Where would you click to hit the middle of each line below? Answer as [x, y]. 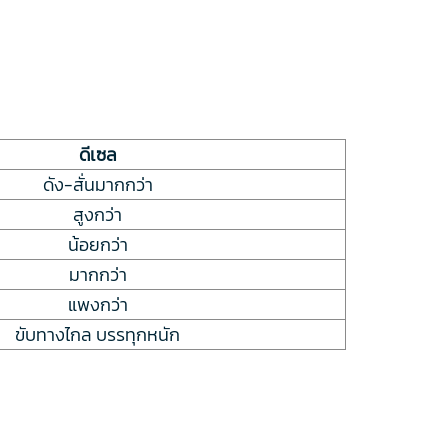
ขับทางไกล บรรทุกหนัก [97, 334]
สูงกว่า [97, 214]
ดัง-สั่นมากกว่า [97, 184]
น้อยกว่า [97, 244]
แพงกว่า [97, 304]
